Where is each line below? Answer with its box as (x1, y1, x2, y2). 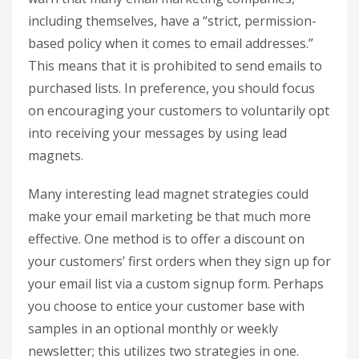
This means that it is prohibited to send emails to (28, 56, 322, 75)
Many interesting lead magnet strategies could (28, 184, 309, 203)
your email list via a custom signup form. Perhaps (28, 274, 324, 292)
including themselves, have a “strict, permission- (28, 11, 317, 30)
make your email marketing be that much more (28, 207, 311, 225)
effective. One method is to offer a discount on (28, 229, 305, 248)
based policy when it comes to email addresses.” (28, 34, 313, 52)
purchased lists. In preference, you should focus (28, 79, 315, 97)
